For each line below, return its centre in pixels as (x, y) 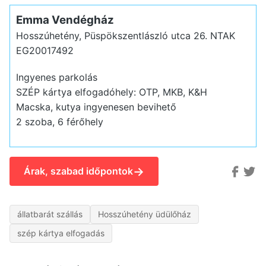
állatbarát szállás (50, 214)
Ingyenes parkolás (56, 77)
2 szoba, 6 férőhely (59, 121)
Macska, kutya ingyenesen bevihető (96, 107)
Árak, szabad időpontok (78, 171)
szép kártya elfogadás (61, 233)
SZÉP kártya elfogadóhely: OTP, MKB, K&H (111, 92)
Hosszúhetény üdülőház (145, 214)
